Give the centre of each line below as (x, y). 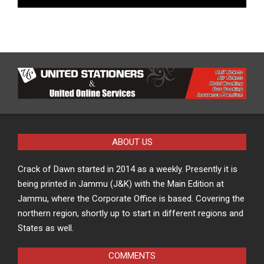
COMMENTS (132, 256)
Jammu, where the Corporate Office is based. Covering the (131, 199)
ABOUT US (132, 142)
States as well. (46, 228)
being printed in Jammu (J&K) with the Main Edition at (121, 184)
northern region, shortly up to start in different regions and (131, 214)
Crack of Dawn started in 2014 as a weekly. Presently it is (128, 169)
